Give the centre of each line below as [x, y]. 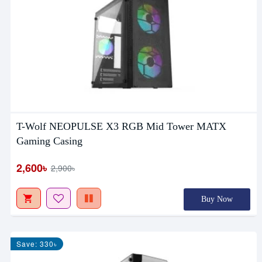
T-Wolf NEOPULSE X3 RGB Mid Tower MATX [121, 127]
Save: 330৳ [37, 244]
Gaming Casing [49, 141]
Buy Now [217, 199]
